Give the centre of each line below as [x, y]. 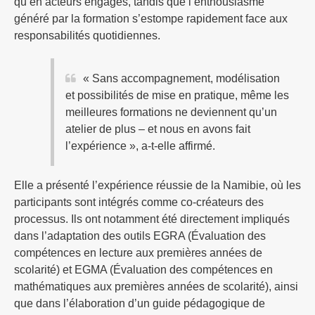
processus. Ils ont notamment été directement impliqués [152, 219]
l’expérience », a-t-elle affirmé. [140, 146]
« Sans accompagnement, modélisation [181, 78]
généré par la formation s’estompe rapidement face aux [151, 18]
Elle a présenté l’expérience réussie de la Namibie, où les [157, 185]
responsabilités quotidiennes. [87, 35]
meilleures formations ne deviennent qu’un [171, 112]
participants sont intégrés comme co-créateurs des [139, 202]
